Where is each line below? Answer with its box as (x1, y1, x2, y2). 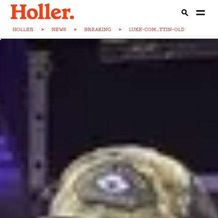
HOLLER (13, 27, 34, 32)
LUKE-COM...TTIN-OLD (129, 27, 185, 32)
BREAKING (84, 27, 111, 32)
